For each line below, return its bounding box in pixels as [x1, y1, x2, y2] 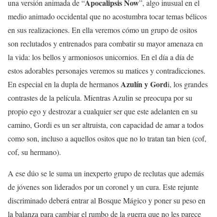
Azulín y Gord [121, 78, 168, 90]
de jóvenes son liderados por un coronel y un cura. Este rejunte [8, 182, 199, 192]
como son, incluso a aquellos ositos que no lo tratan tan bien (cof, [8, 133, 206, 144]
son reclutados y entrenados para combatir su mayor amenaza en [8, 38, 203, 49]
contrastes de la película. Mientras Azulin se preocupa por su [8, 93, 192, 103]
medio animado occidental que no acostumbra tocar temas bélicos [8, 11, 207, 22]
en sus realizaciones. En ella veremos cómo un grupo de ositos [8, 25, 197, 35]
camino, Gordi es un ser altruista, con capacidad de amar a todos [8, 120, 203, 130]
